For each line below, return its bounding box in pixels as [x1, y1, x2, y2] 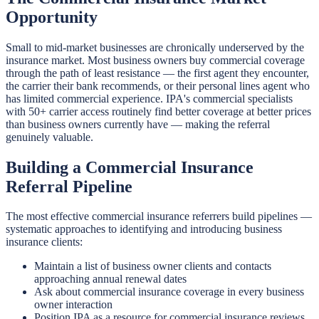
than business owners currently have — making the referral [6, 117, 270, 130]
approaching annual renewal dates [34, 273, 187, 286]
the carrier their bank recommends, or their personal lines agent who [6, 79, 310, 92]
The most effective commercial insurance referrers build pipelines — [6, 210, 312, 223]
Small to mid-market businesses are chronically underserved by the [6, 41, 304, 53]
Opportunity [6, 7, 98, 26]
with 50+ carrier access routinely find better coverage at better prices [6, 105, 311, 117]
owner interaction [34, 298, 113, 311]
